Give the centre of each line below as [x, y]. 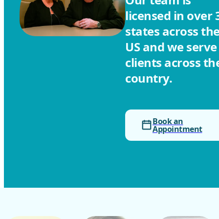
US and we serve [171, 47]
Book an [168, 121]
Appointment [177, 129]
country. [149, 78]
